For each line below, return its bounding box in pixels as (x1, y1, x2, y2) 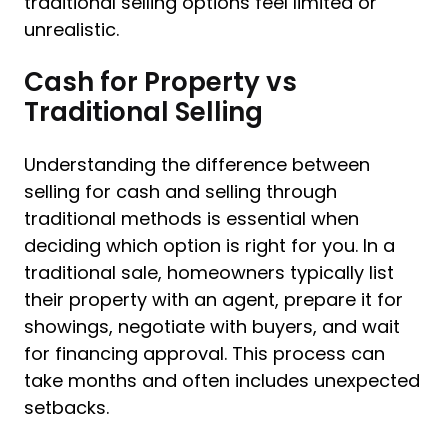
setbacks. (24, 395, 109, 420)
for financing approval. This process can (24, 341, 385, 366)
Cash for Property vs (24, 64, 297, 100)
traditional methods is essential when (24, 206, 359, 231)
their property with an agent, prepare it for (24, 287, 403, 312)
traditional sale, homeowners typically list (24, 260, 394, 285)
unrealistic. (24, 17, 119, 42)
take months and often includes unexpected (24, 368, 420, 393)
